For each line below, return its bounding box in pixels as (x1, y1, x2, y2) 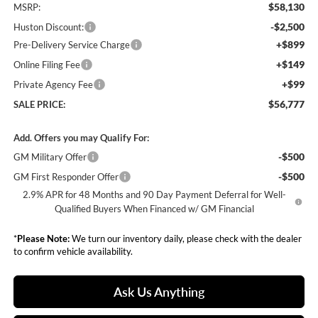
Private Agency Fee (13, 79, 93, 91)
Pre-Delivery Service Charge (13, 39, 130, 51)
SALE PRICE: (13, 99, 65, 111)
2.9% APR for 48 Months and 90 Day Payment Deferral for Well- (22, 189, 286, 201)
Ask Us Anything (114, 284, 204, 300)
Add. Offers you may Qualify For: (13, 132, 149, 144)
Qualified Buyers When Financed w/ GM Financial (54, 203, 254, 215)
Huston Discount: (13, 21, 84, 33)
